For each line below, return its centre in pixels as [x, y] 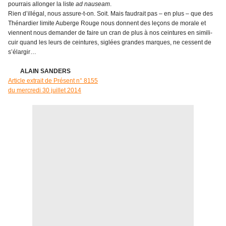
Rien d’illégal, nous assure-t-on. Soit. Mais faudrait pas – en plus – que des [110, 14]
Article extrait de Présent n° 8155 [53, 81]
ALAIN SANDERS [39, 71]
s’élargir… [22, 52]
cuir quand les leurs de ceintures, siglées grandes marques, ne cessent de [110, 43]
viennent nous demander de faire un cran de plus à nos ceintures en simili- [110, 33]
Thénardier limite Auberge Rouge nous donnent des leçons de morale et [107, 23]
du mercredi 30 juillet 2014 [45, 91]
